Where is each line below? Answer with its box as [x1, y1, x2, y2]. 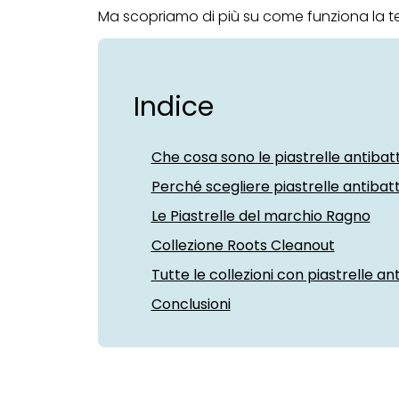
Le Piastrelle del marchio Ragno [151, 206, 370, 226]
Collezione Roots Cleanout [151, 235, 335, 256]
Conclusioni [151, 294, 231, 314]
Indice [133, 88, 214, 126]
